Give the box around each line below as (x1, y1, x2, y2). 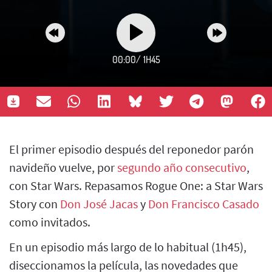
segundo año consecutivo (117, 159, 246, 175)
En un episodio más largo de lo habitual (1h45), (9, 239, 246, 254)
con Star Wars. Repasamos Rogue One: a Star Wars (9, 177, 263, 193)
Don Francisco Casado (148, 195, 259, 211)
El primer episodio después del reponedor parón (9, 141, 254, 157)
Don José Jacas (60, 195, 138, 211)
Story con (9, 195, 60, 211)
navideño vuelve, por (9, 159, 117, 175)
